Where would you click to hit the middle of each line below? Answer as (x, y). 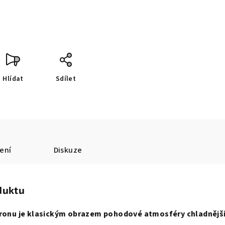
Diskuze (68, 150)
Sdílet (66, 79)
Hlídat (13, 79)
